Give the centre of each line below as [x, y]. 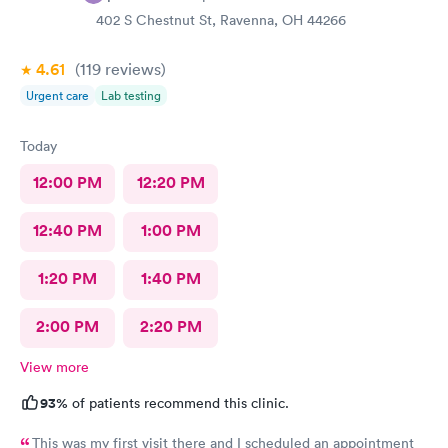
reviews [131, 69]
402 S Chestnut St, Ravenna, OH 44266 [221, 20]
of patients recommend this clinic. [178, 403]
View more [54, 367]
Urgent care [57, 95]
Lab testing [131, 95]
